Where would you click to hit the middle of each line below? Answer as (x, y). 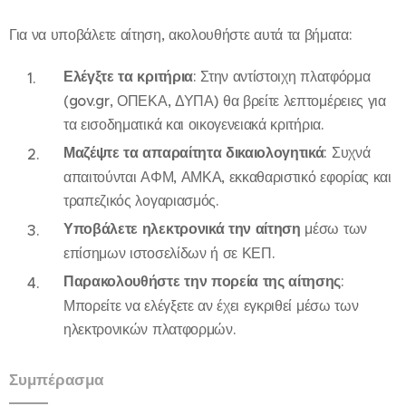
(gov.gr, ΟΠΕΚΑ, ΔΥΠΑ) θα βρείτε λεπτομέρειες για (225, 101)
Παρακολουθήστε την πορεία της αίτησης (203, 282)
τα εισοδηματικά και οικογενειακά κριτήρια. (194, 125)
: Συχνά (347, 153)
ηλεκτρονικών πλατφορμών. (150, 329)
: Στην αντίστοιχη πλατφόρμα (281, 77)
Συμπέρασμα (56, 380)
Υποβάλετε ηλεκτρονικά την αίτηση (182, 229)
